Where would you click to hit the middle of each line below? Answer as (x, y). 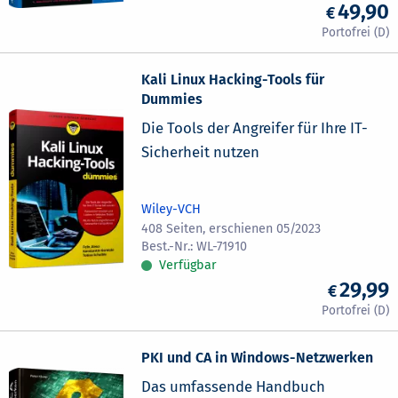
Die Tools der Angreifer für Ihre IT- (255, 127)
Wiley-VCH (171, 209)
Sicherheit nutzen (201, 151)
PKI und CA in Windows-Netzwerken (258, 358)
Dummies (172, 99)
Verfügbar (188, 265)
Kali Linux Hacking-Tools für (233, 79)
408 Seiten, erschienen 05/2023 (231, 228)
